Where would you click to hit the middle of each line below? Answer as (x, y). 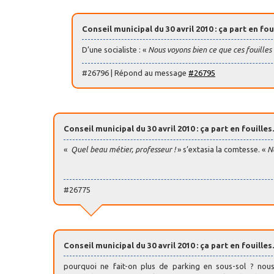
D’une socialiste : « (115, 49)
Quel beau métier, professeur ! (122, 150)
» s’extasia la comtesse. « (221, 150)
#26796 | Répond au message (135, 73)
